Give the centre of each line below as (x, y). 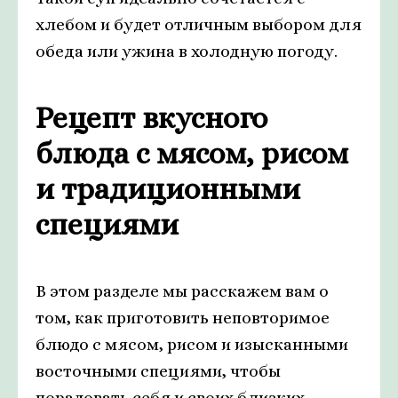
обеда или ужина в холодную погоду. (187, 52)
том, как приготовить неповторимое (183, 318)
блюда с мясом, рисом (192, 154)
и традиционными (168, 189)
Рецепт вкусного (151, 118)
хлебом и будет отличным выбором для (199, 25)
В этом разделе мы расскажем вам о (182, 291)
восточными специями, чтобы (158, 371)
